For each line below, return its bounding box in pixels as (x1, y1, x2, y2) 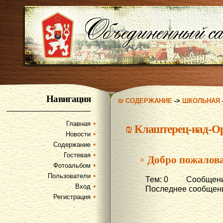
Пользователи (48, 172, 91, 180)
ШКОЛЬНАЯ (182, 97, 220, 105)
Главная (66, 119, 91, 127)
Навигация (46, 91, 91, 105)
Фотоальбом (53, 161, 91, 169)
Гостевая (64, 151, 91, 159)
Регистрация (53, 193, 91, 201)
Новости (66, 130, 91, 138)
